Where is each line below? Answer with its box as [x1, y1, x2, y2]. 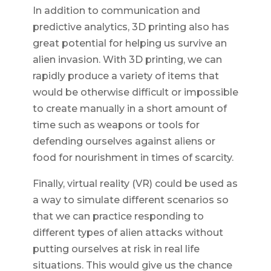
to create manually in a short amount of [32, 103, 227, 115]
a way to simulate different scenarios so [32, 194, 229, 206]
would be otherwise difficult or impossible [32, 87, 238, 99]
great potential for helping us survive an [32, 38, 227, 50]
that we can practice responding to [32, 211, 204, 223]
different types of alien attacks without [32, 227, 223, 239]
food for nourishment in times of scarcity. [32, 152, 233, 164]
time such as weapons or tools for [32, 119, 200, 131]
